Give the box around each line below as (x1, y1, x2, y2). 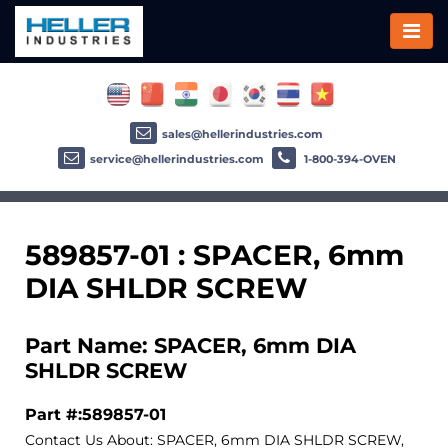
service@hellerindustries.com (89, 151, 264, 166)
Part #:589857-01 (25, 403, 166, 424)
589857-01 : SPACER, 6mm (25, 237, 404, 272)
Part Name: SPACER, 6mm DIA (25, 332, 356, 358)
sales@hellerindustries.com (162, 126, 323, 141)
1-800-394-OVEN (300, 151, 396, 166)
